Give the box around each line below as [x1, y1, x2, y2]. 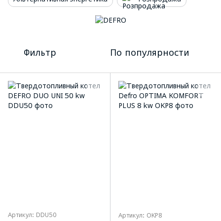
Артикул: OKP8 [118, 212, 162, 220]
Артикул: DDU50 [8, 211, 57, 219]
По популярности [110, 47, 189, 58]
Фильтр [24, 47, 56, 58]
